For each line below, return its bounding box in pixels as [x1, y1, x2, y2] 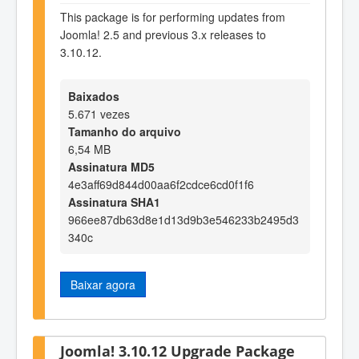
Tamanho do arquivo [68, 123, 181, 139]
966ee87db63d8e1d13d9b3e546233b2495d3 [68, 211, 299, 228]
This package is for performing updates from [60, 9, 285, 26]
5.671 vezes [68, 105, 130, 122]
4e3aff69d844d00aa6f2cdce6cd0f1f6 [68, 175, 254, 192]
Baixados [68, 87, 119, 104]
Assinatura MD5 [68, 158, 155, 175]
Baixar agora [71, 276, 135, 292]
